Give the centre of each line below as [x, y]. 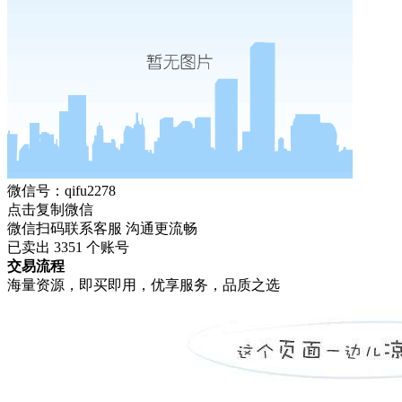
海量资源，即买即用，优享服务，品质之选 [143, 285]
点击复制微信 [50, 210]
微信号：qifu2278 [61, 191]
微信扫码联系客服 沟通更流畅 [102, 228]
